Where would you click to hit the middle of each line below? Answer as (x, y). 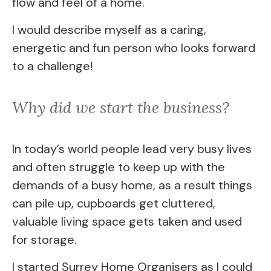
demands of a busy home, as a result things (132, 185)
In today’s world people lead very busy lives (132, 149)
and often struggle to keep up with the (119, 167)
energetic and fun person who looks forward (134, 47)
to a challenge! (52, 66)
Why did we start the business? (121, 107)
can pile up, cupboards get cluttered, (114, 204)
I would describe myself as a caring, (109, 29)
